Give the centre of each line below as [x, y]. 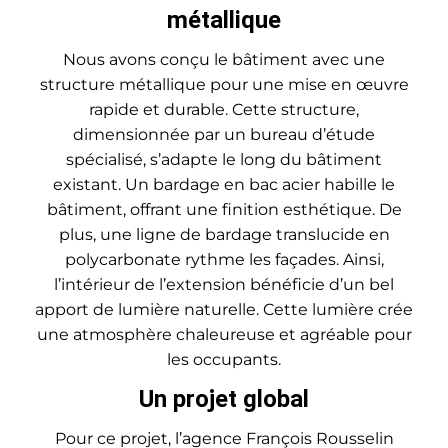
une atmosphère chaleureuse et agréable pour [224, 335]
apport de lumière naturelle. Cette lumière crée [224, 310]
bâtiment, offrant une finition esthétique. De [224, 210]
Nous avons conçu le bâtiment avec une [224, 60]
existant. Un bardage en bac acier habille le [224, 185]
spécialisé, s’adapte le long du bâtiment [224, 160]
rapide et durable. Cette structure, [224, 110]
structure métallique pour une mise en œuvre [224, 85]
